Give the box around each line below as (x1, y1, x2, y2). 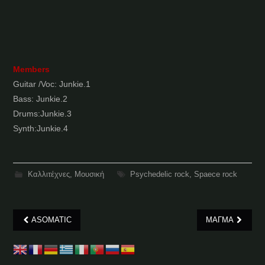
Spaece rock (193, 170, 237, 179)
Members (13, 64, 50, 75)
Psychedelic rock (130, 170, 189, 179)
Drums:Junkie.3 (13, 109, 72, 119)
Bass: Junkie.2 (13, 94, 68, 104)
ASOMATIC (30, 215, 72, 225)
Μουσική (74, 170, 104, 179)
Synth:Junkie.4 (13, 124, 69, 134)
